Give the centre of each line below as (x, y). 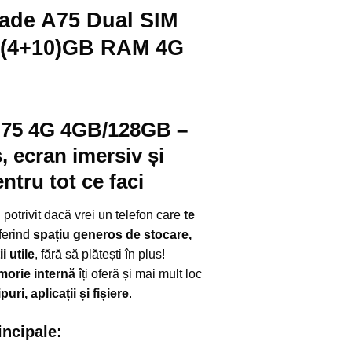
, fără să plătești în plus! (99, 254)
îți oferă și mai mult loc (138, 273)
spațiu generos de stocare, (112, 234)
